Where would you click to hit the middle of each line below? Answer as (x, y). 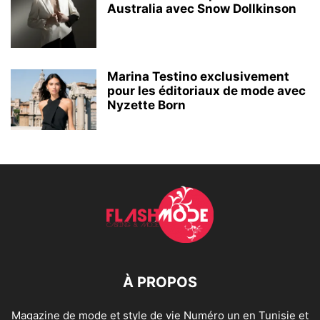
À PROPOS (160, 282)
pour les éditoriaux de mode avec (206, 90)
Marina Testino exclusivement (198, 76)
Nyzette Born (146, 105)
